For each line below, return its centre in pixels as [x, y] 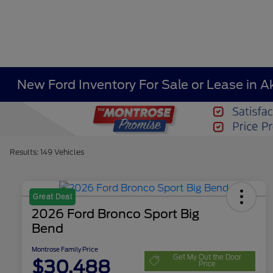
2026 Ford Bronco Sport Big [115, 214]
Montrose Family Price [65, 250]
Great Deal [52, 197]
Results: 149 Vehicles [47, 152]
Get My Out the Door [207, 257]
